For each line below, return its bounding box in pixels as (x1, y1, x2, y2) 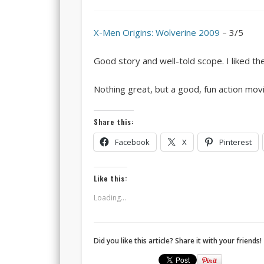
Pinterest (219, 136, 252, 147)
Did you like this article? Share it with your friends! (93, 235, 262, 246)
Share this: (93, 116, 134, 127)
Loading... (93, 192, 126, 203)
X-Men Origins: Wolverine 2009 (93, 26, 220, 38)
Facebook (114, 136, 150, 147)
